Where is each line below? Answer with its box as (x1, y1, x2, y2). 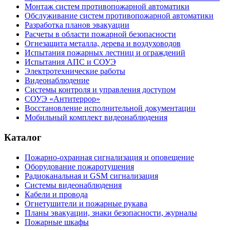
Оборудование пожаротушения (25, 162, 134, 171)
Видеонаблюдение (25, 76, 89, 85)
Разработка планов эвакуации (25, 21, 129, 30)
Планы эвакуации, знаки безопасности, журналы (25, 208, 197, 217)
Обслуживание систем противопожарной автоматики (25, 11, 214, 21)
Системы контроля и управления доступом (25, 85, 176, 94)
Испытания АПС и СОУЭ (25, 57, 116, 67)
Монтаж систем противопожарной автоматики (25, 2, 189, 11)
